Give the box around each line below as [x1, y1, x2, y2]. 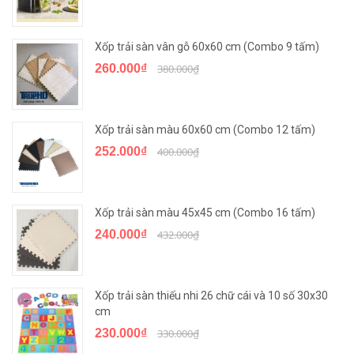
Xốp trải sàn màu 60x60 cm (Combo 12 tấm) [95, 123, 315, 136]
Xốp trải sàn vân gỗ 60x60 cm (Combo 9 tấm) [95, 40, 319, 53]
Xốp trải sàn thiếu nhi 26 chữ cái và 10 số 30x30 [95, 289, 328, 302]
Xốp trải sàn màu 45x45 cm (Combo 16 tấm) [95, 206, 315, 219]
